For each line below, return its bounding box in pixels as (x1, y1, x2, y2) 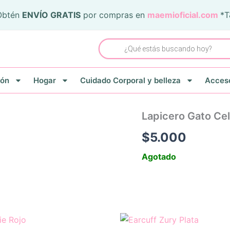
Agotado (142, 151, 177, 162)
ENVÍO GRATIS (22, 10, 81, 20)
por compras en (81, 10, 148, 20)
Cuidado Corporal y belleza (80, 75, 181, 85)
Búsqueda (98, 36, 132, 46)
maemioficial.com (147, 10, 219, 20)
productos (98, 57, 133, 66)
